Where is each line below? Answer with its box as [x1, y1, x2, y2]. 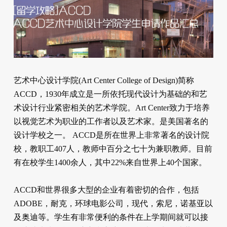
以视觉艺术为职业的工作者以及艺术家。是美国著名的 [13, 117, 208, 126]
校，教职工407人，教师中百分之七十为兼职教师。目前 [13, 144, 212, 153]
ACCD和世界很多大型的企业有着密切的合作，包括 [13, 185, 199, 194]
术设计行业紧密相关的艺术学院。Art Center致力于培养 [13, 103, 210, 112]
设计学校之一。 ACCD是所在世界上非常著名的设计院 [13, 130, 209, 139]
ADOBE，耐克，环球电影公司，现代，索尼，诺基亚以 [13, 199, 213, 208]
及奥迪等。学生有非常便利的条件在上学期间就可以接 [13, 212, 208, 221]
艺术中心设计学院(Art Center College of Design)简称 [13, 75, 194, 85]
